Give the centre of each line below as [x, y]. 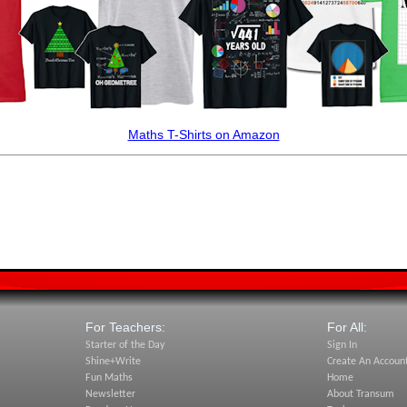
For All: [347, 327]
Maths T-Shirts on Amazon [203, 134]
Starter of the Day [124, 345]
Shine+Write [113, 362]
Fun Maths [109, 378]
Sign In [342, 345]
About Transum [361, 394]
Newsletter [110, 394]
